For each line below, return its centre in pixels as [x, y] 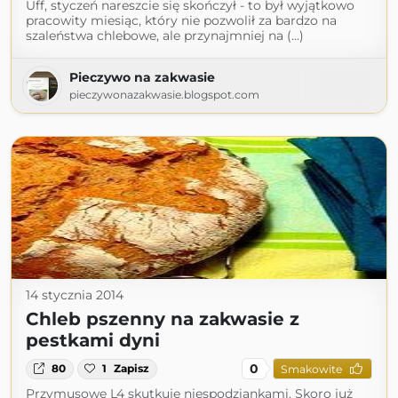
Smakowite [311, 369]
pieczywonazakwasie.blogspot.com [164, 95]
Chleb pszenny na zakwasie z [163, 319]
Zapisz [132, 369]
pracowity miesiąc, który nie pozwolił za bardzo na [181, 21]
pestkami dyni [93, 341]
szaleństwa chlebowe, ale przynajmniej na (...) [165, 36]
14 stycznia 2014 [75, 295]
